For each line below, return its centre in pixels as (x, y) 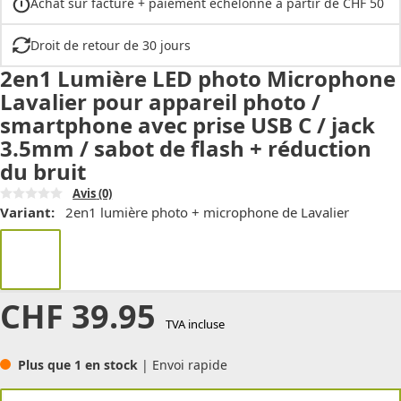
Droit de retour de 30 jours (110, 45)
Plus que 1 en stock (80, 364)
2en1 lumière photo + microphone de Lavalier (207, 212)
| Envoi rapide (184, 364)
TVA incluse (195, 324)
